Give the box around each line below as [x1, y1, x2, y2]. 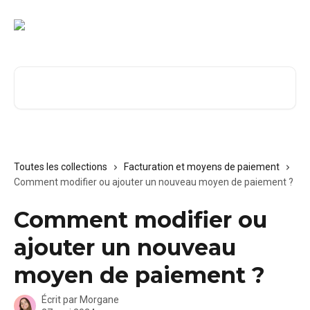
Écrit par [42, 294, 80, 305]
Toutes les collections [14, 161, 107, 172]
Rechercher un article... [13, 68, 120, 81]
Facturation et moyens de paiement [124, 161, 280, 172]
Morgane [80, 294, 119, 305]
